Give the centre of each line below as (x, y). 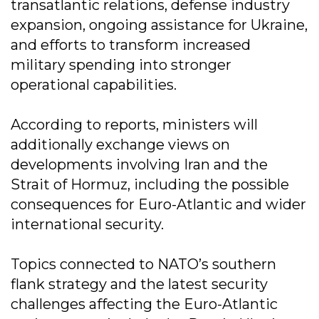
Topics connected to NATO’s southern (143, 264)
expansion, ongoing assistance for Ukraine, (159, 25)
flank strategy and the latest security (139, 284)
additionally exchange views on (120, 144)
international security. (87, 224)
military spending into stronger (121, 64)
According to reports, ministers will (134, 124)
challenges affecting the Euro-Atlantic (144, 304)
